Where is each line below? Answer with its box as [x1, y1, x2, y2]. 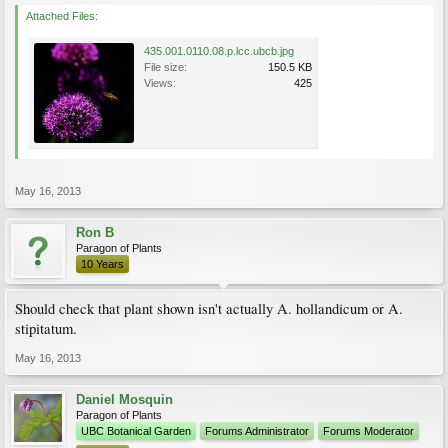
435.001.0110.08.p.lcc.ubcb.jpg [144, 45, 294, 57]
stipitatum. [15, 319, 77, 338]
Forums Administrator [205, 425, 309, 437]
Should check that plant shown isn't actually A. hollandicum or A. [15, 299, 403, 318]
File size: [144, 61, 187, 73]
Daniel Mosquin [76, 392, 173, 407]
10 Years [81, 258, 124, 270]
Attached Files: [26, 10, 98, 22]
